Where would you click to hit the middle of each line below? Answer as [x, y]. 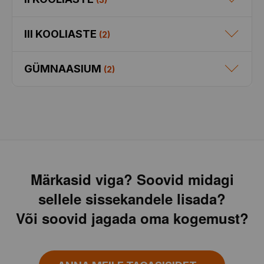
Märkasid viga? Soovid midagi [132, 179]
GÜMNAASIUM [63, 69]
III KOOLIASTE [60, 34]
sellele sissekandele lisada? [132, 199]
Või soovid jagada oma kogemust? [132, 218]
